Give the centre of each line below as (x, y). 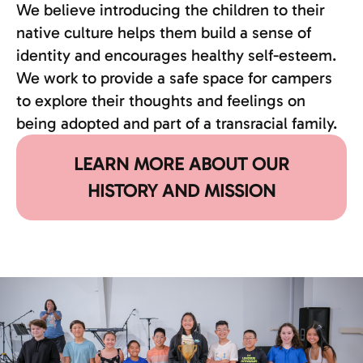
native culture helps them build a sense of (164, 32)
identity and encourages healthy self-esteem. (176, 55)
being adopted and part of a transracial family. (177, 123)
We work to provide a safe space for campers (174, 78)
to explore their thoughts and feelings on (161, 100)
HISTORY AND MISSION (181, 191)
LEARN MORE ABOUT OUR (181, 164)
